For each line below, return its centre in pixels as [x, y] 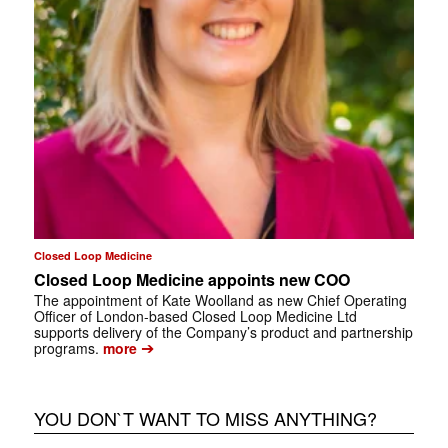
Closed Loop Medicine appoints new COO [191, 279]
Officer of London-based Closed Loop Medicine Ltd [195, 315]
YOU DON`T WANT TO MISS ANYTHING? [205, 417]
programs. [68, 347]
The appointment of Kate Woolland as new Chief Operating [220, 299]
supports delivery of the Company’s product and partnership [223, 331]
